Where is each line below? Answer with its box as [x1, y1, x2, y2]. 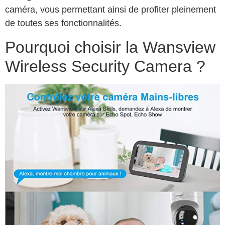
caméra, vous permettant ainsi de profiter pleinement [5, 5, 216, 15]
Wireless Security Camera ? [5, 57, 205, 75]
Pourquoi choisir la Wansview [5, 38, 215, 56]
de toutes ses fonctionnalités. [5, 18, 122, 29]
